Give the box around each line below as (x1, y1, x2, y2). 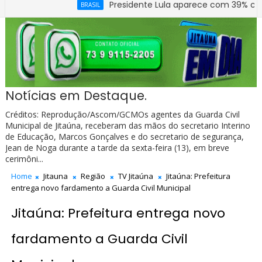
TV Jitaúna (118, 171, 153, 182)
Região (80, 171, 105, 182)
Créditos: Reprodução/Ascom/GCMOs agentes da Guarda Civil (5, 109, 240, 120)
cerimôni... (5, 153, 43, 165)
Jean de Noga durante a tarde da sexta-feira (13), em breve (5, 142, 229, 154)
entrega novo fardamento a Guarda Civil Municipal (11, 182, 191, 194)
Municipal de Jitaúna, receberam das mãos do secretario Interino (5, 120, 250, 132)
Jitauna (43, 171, 68, 182)
